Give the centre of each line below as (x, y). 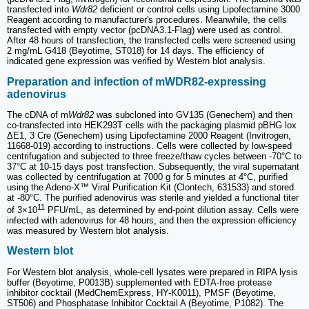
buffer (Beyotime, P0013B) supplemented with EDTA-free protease (139, 282)
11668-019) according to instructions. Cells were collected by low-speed (149, 146)
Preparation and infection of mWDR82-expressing (137, 81)
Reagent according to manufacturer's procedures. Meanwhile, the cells (147, 20)
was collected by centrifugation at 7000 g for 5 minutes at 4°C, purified (147, 177)
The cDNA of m (38, 114)
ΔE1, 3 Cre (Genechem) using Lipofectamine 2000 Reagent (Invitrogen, (149, 135)
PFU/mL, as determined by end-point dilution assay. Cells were (172, 210)
